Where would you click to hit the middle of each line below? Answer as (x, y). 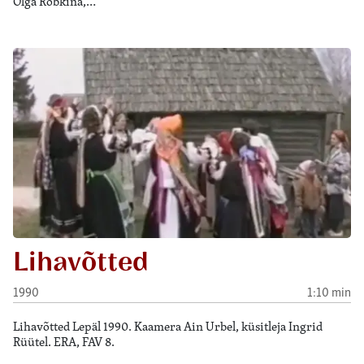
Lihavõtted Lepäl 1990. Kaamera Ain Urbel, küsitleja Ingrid (168, 327)
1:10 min (329, 291)
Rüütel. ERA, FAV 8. (64, 342)
